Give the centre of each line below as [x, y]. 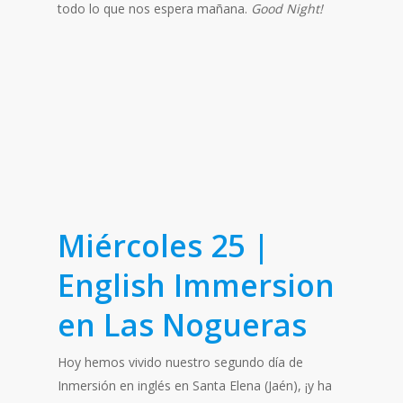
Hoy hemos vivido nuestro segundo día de [180, 362]
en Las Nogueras [182, 325]
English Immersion [196, 285]
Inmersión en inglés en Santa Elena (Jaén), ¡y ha [195, 385]
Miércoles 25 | [164, 246]
